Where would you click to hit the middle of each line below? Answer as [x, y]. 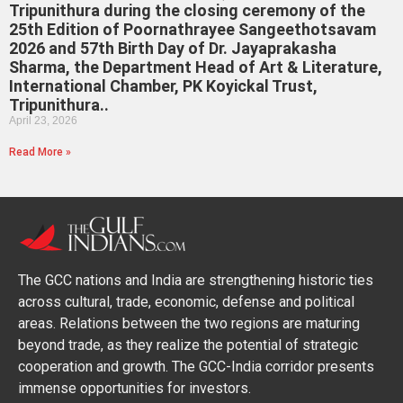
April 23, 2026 [43, 120]
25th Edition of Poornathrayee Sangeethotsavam [193, 29]
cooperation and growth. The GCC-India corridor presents [196, 366]
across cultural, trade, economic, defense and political [186, 301]
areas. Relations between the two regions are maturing [189, 323]
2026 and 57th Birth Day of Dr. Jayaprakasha [173, 48]
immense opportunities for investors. [134, 388]
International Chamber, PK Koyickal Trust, [163, 85]
